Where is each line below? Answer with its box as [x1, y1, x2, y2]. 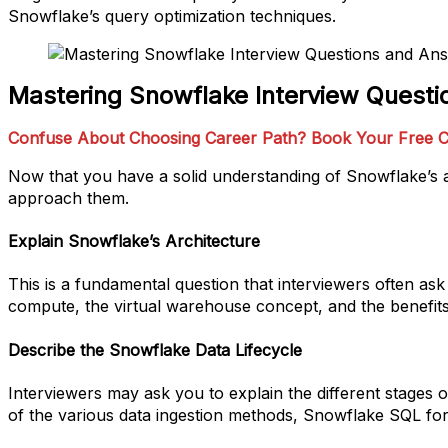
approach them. [8, 187, 129, 208]
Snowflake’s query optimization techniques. [8, 5, 336, 26]
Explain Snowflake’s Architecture [8, 231, 260, 252]
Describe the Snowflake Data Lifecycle [8, 339, 302, 360]
